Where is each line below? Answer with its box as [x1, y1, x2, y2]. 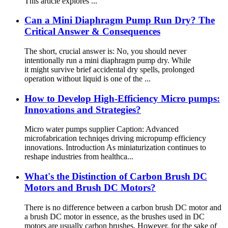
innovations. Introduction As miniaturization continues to [24, 143, 206, 152]
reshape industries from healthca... [24, 152, 133, 161]
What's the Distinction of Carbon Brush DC [24, 171, 207, 182]
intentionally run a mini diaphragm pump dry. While [24, 55, 191, 65]
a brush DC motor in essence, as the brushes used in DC [24, 212, 205, 221]
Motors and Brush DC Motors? [24, 182, 156, 193]
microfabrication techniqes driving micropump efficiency [24, 134, 206, 143]
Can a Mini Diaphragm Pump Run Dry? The [24, 15, 215, 26]
